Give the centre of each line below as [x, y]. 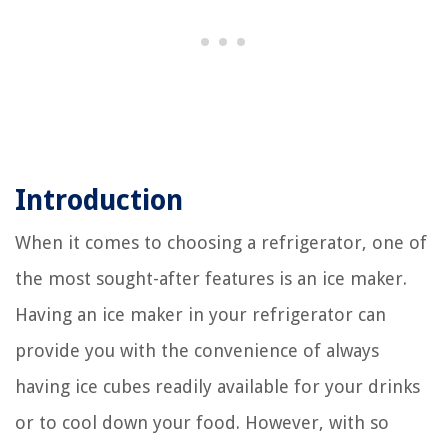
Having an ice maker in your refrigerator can [200, 314]
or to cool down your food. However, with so [202, 422]
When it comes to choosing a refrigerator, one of [221, 242]
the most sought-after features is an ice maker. [211, 278]
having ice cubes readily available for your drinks [217, 386]
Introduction [99, 200]
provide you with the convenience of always [197, 350]
